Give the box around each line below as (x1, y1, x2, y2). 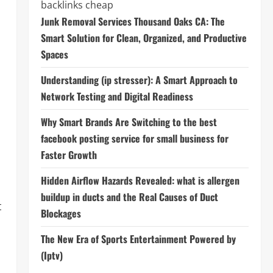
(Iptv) (40, 248, 63, 263)
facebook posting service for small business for (40, 131, 229, 146)
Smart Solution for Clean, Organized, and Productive (40, 30, 247, 45)
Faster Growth (40, 147, 97, 162)
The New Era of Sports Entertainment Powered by (40, 232, 236, 246)
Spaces (40, 47, 68, 62)
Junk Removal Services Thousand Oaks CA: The (40, 14, 225, 29)
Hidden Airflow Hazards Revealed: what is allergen (40, 173, 239, 188)
